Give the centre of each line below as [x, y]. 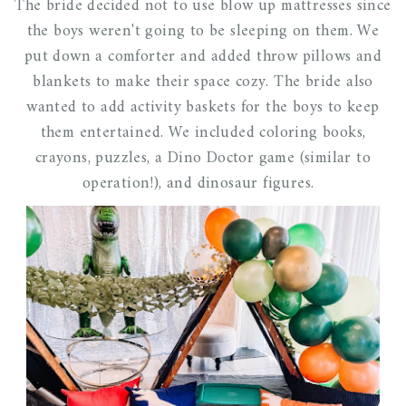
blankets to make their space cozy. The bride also [203, 82]
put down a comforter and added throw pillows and [203, 57]
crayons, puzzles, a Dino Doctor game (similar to [203, 159]
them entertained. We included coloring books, [203, 133]
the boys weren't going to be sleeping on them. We [203, 32]
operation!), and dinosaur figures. [203, 184]
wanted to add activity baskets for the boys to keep [203, 108]
